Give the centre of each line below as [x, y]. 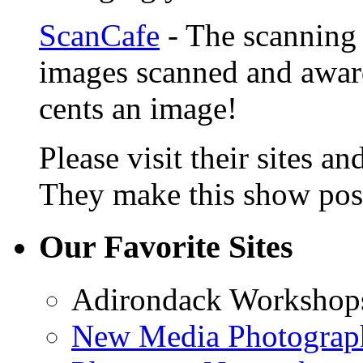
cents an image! [138, 109]
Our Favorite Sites [166, 247]
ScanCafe [99, 36]
